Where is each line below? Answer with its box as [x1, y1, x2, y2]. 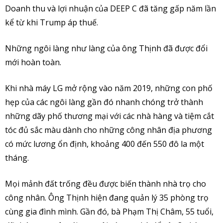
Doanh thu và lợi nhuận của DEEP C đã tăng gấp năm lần [5, 2, 216, 14]
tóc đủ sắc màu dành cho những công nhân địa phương [5, 124, 212, 135]
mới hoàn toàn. [5, 56, 61, 68]
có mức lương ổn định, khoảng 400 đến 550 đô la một [5, 138, 204, 149]
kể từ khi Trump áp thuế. [5, 16, 98, 28]
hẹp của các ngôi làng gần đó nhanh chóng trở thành [5, 96, 203, 108]
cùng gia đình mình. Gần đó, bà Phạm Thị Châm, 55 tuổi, [5, 206, 214, 217]
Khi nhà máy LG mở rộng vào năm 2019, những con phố [5, 82, 213, 94]
